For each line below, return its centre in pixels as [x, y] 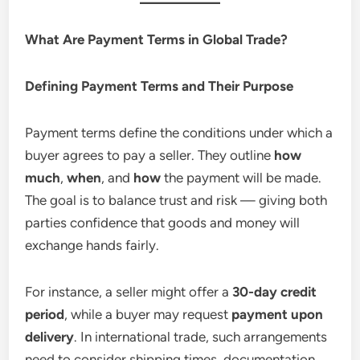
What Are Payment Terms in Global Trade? [157, 39]
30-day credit [275, 291]
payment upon [278, 314]
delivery [50, 336]
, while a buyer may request [148, 314]
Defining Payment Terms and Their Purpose [160, 86]
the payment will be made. [241, 177]
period [45, 314]
